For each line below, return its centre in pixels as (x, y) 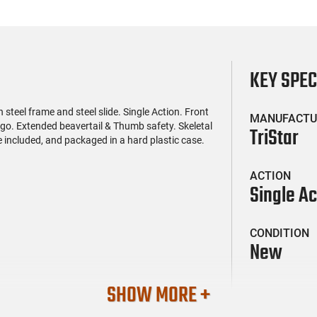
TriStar (275, 138)
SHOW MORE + (158, 295)
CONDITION (280, 233)
